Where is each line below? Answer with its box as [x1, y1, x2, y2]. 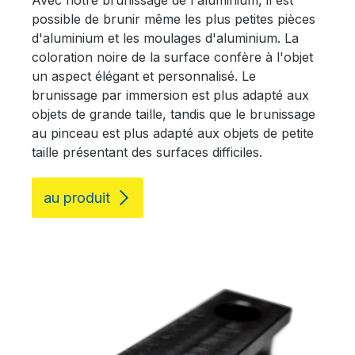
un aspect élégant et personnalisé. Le [32, 68, 256, 85]
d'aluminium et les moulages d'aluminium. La [32, 30, 299, 47]
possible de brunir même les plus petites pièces [32, 11, 315, 28]
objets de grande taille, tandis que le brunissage [32, 106, 315, 123]
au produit [44, 189, 110, 207]
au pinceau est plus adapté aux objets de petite [32, 125, 314, 142]
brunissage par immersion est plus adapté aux [32, 87, 309, 104]
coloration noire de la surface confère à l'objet [32, 49, 313, 66]
